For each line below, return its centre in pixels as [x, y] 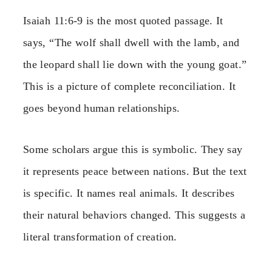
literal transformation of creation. [100, 236]
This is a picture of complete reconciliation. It [130, 86]
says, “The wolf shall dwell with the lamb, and [131, 42]
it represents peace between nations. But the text [135, 171]
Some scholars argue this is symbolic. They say [133, 149]
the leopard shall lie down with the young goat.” [135, 64]
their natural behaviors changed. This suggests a [134, 215]
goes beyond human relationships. [102, 108]
